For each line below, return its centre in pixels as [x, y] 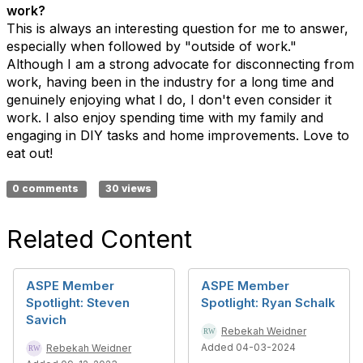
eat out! [30, 153]
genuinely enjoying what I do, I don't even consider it [169, 100]
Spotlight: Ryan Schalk [268, 303]
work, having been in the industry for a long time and [170, 82]
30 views [128, 188]
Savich [46, 320]
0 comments [47, 188]
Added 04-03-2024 [248, 347]
